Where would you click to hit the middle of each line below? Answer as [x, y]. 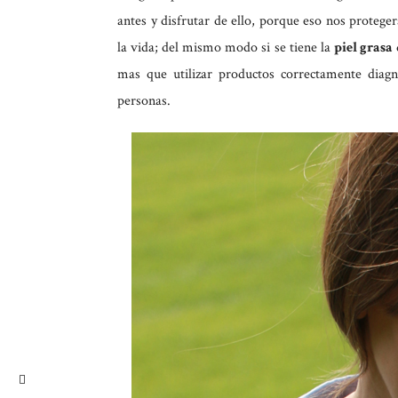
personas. [144, 101]
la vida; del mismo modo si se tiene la [226, 48]
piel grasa [363, 48]
